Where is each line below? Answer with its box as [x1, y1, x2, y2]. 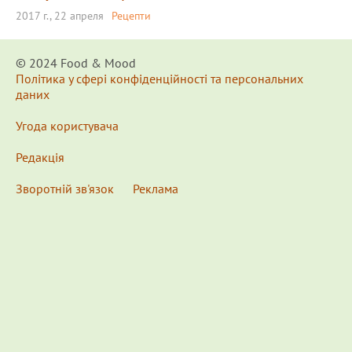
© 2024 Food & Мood [16, 55, 136, 71]
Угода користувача [16, 118, 119, 134]
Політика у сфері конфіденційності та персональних [16, 71, 303, 86]
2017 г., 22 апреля [16, 9, 104, 23]
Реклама [133, 181, 178, 196]
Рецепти [112, 9, 151, 23]
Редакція [16, 149, 64, 165]
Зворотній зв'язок [16, 181, 114, 196]
